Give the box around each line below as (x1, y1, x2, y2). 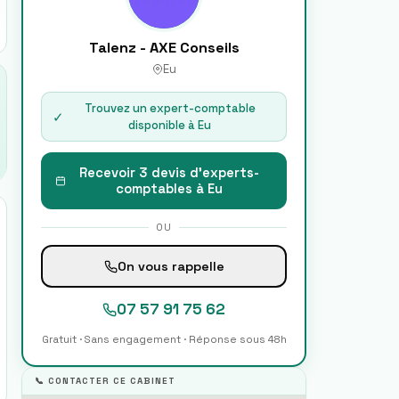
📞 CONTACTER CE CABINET (35, 375, 175, 387)
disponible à (128, 118, 198, 133)
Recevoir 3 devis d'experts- (78, 165, 259, 181)
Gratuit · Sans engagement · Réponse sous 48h (41, 333, 287, 346)
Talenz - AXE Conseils (88, 38, 240, 57)
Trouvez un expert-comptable (84, 101, 256, 116)
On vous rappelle (117, 257, 224, 274)
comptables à (115, 181, 208, 197)
